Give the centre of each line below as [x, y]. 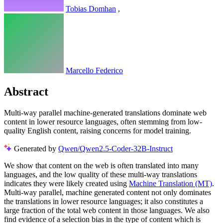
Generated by [36, 148]
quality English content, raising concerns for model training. [98, 130]
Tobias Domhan [91, 9]
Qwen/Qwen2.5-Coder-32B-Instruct [115, 148]
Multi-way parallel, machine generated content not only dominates [108, 192]
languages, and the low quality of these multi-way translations [101, 174]
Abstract [26, 92]
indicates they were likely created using [66, 183]
